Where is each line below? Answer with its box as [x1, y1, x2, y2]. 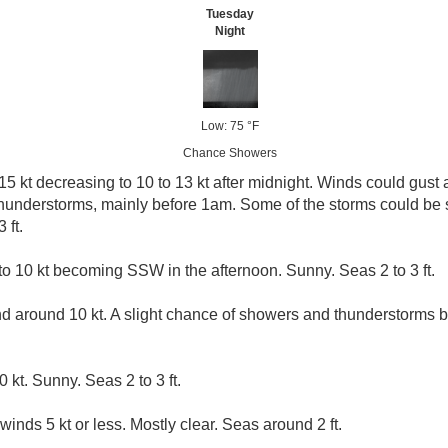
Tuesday [206, 7, 254, 21]
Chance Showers [183, 146, 277, 160]
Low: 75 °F [201, 119, 259, 133]
